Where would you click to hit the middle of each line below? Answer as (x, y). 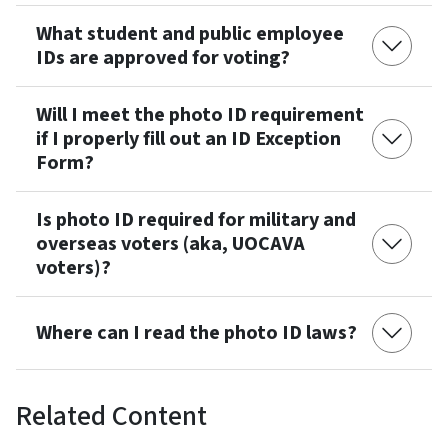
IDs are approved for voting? (163, 57)
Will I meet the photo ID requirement (200, 114)
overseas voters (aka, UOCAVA (170, 243)
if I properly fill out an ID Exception (188, 138)
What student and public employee (190, 33)
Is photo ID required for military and (196, 219)
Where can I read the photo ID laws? (196, 332)
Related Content (111, 415)
